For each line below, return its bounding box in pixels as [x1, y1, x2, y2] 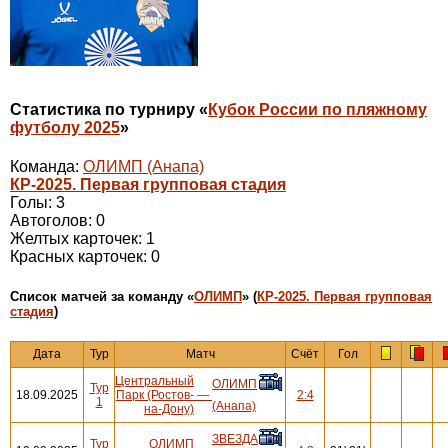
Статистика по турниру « [10, 101, 208, 119]
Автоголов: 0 [10, 212, 105, 230]
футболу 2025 [10, 119, 120, 137]
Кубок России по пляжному [208, 101, 427, 119]
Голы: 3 [10, 194, 65, 212]
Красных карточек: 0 [10, 248, 160, 266]
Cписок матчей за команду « [10, 288, 194, 304]
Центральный [115, 373, 194, 388]
